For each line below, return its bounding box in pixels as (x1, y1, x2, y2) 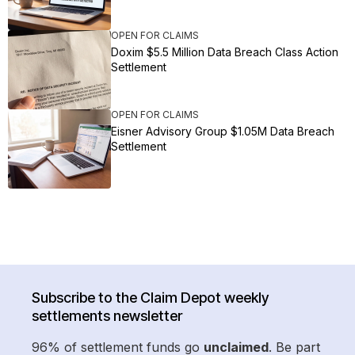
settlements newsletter (32, 307, 182, 325)
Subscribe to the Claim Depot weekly (32, 289, 269, 307)
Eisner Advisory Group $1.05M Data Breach (111, 124, 334, 139)
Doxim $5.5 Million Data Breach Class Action (111, 45, 338, 59)
